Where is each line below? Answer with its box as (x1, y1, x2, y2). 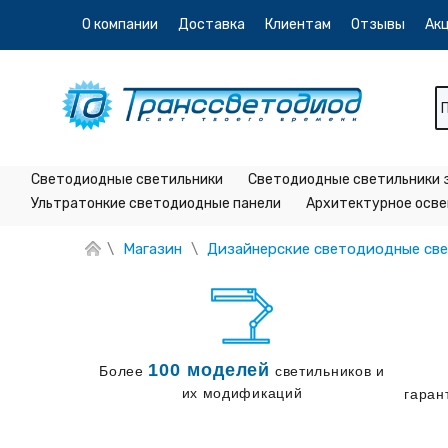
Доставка (178, 16, 245, 33)
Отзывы (351, 16, 405, 33)
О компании (82, 16, 158, 33)
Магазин (123, 240, 182, 259)
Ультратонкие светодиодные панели (31, 195, 281, 212)
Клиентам (265, 16, 331, 33)
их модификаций (181, 385, 303, 402)
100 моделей (148, 360, 271, 381)
